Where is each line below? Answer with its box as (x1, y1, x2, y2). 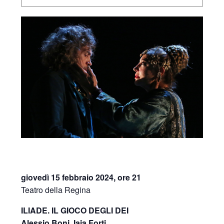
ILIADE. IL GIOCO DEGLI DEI (21, 204, 131, 216)
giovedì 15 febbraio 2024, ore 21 (21, 171, 141, 183)
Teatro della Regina (21, 183, 91, 195)
